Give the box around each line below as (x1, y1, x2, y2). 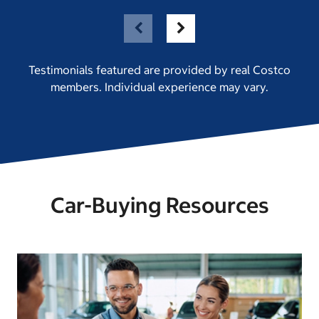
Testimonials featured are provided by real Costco (28, 63, 291, 78)
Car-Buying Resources (50, 192, 269, 219)
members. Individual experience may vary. (51, 80, 268, 95)
